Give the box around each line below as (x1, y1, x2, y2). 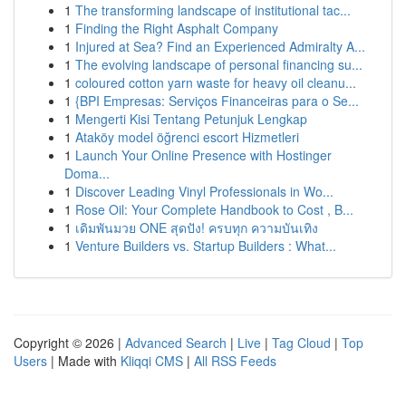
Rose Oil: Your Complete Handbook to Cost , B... (75, 200, 353, 218)
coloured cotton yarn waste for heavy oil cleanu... (75, 73, 356, 92)
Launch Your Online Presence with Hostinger (75, 146, 332, 164)
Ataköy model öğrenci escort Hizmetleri (75, 128, 299, 146)
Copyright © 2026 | (14, 333, 125, 352)
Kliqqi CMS (121, 352, 183, 370)
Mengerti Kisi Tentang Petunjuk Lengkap (75, 110, 307, 128)
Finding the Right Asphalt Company (75, 19, 278, 37)
